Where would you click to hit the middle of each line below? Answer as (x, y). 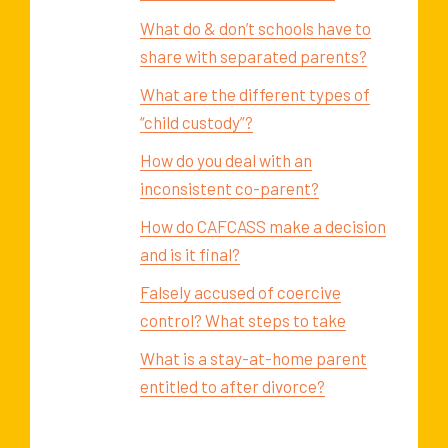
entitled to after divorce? (232, 386)
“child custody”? (196, 122)
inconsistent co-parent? (229, 188)
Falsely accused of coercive (240, 292)
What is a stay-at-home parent (253, 358)
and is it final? (190, 254)
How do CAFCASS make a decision (263, 226)
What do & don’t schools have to (255, 28)
